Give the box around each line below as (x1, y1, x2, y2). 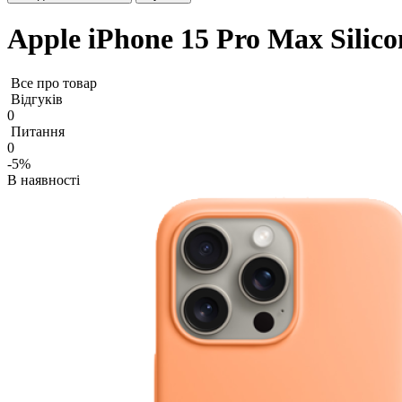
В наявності (7, 171, 80, 188)
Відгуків (11, 91, 63, 107)
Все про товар (11, 74, 97, 91)
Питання (11, 123, 65, 139)
